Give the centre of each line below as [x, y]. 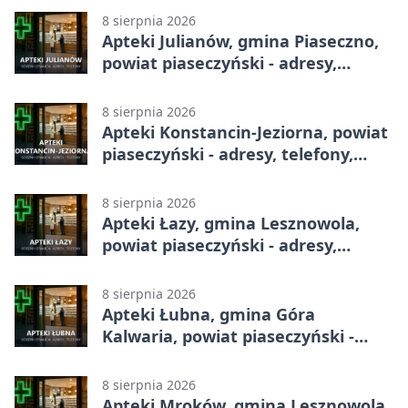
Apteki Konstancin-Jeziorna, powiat [245, 133]
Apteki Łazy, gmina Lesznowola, [231, 224]
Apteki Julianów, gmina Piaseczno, [240, 41]
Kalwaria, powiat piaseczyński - [228, 337]
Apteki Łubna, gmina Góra [209, 315]
